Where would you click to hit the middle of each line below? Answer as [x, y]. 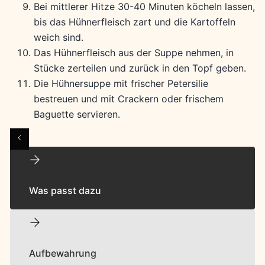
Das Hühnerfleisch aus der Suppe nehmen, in [133, 52]
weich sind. [58, 37]
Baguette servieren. [77, 114]
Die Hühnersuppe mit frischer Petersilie [121, 83]
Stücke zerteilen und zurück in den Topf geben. [140, 68]
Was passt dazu [65, 191]
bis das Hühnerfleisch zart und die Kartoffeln [134, 22]
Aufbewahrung [62, 253]
